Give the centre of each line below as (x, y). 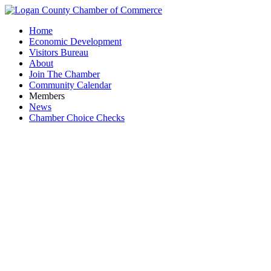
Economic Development (75, 41)
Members (47, 96)
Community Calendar (70, 85)
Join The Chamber (64, 74)
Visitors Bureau (59, 52)
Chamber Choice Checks (77, 118)
